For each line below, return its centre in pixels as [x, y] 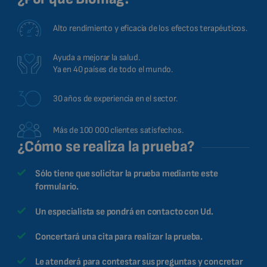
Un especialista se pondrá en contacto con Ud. [124, 212]
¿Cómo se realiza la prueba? [106, 147]
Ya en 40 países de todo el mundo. [113, 70]
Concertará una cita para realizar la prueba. [119, 237]
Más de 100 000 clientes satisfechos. [118, 130]
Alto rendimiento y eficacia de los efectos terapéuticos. [150, 28]
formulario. [57, 187]
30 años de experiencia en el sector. [115, 98]
